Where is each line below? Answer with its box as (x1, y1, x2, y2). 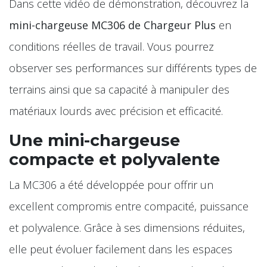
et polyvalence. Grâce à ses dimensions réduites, (9, 220, 245, 235)
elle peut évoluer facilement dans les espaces (9, 241, 232, 256)
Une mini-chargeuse (9, 130, 180, 150)
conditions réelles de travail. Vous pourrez (9, 39, 214, 54)
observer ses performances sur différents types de (9, 60, 257, 75)
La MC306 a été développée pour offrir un (9, 177, 213, 192)
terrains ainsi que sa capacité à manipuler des (9, 82, 229, 97)
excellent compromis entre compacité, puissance (9, 198, 249, 213)
